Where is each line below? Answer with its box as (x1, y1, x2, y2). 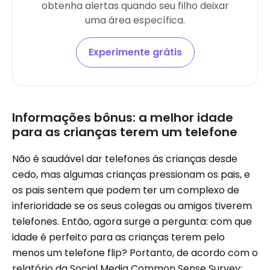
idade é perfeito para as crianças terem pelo (12, 230, 225, 244)
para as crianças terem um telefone (12, 124, 237, 140)
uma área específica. (85, 13, 185, 27)
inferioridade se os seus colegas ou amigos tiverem (12, 199, 252, 213)
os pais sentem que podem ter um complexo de (12, 183, 239, 197)
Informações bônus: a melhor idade (12, 109, 233, 126)
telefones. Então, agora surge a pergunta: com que (12, 215, 252, 228)
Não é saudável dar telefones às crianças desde (12, 152, 237, 166)
